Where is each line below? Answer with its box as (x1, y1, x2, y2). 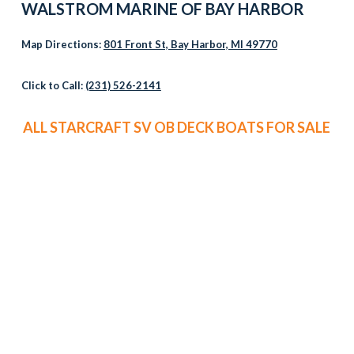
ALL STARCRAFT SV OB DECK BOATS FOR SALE (23, 118, 331, 136)
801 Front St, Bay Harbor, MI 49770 (103, 37, 277, 51)
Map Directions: (21, 37, 104, 51)
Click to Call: (21, 79, 85, 92)
